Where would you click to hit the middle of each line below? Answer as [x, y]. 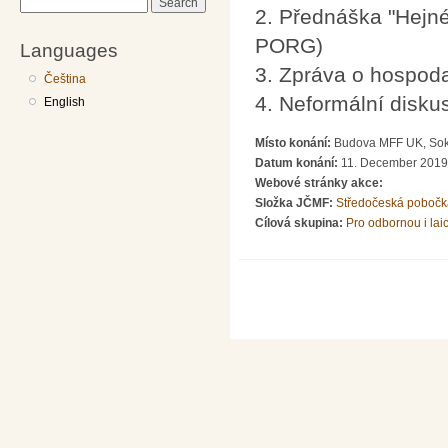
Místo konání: [294, 142]
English [65, 101]
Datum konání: [298, 162]
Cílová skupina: [300, 222]
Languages [69, 49]
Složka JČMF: [295, 202]
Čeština [65, 78]
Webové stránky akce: [320, 182]
